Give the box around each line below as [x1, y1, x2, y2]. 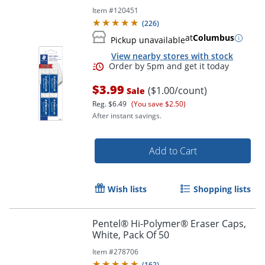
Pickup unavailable [111, 34, 185, 46]
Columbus [193, 32, 234, 44]
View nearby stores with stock [111, 50, 233, 62]
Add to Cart [148, 144, 197, 158]
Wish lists [108, 183, 147, 195]
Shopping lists [193, 183, 251, 195]
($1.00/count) [148, 84, 207, 98]
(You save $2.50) [131, 99, 186, 109]
